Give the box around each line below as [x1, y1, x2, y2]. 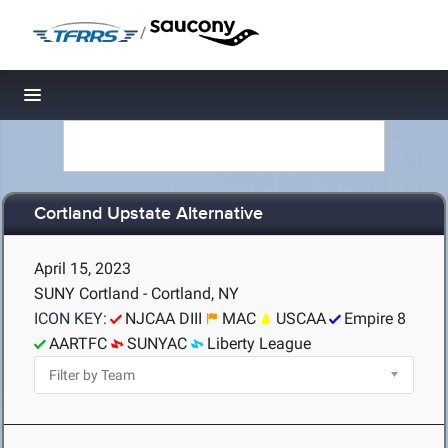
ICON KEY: [34, 309, 107, 328]
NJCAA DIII [125, 309, 202, 328]
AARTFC [49, 334, 107, 353]
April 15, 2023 [34, 259, 131, 278]
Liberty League [207, 334, 311, 353]
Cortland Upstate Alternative [34, 203, 263, 226]
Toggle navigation [33, 90, 168, 111]
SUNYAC [127, 334, 187, 353]
